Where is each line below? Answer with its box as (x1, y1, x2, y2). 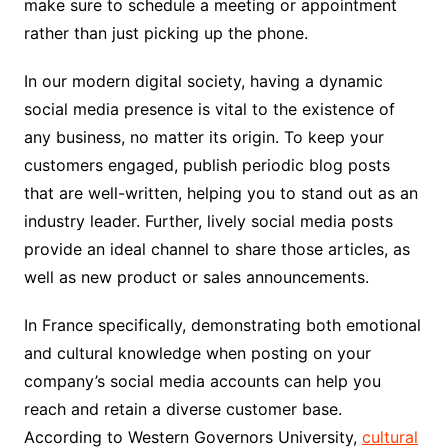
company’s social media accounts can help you (23, 370, 381, 391)
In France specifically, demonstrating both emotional (23, 314, 421, 335)
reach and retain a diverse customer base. (23, 398, 342, 419)
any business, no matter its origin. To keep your (23, 126, 384, 147)
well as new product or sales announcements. (23, 266, 369, 287)
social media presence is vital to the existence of (23, 98, 395, 119)
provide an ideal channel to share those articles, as (23, 238, 410, 259)
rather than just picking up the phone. (23, 22, 308, 43)
